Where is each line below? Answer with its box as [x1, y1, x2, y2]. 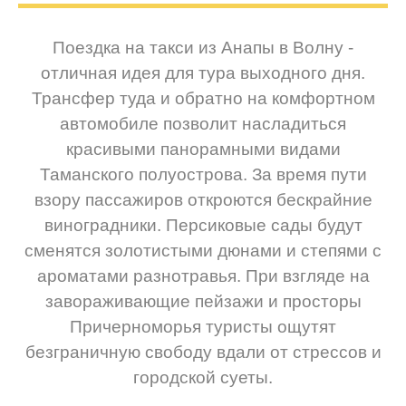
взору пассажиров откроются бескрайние [34, 190, 372, 210]
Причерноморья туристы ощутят [70, 317, 336, 337]
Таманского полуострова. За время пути [39, 165, 367, 185]
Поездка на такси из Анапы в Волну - [53, 38, 353, 58]
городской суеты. [133, 368, 273, 388]
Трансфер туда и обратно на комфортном [31, 89, 375, 109]
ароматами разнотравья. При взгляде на [36, 266, 370, 286]
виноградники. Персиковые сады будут [43, 216, 362, 236]
